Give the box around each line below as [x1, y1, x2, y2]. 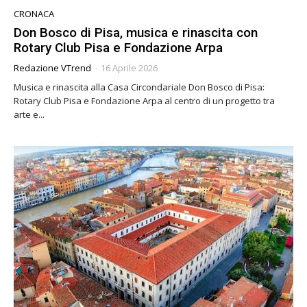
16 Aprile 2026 [101, 61, 158, 74]
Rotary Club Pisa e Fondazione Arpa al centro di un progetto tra [14, 94, 275, 107]
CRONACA [14, 7, 54, 20]
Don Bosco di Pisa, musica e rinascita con [14, 24, 258, 40]
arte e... [14, 108, 45, 121]
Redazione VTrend [14, 61, 91, 74]
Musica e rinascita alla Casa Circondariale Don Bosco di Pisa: [14, 80, 265, 93]
